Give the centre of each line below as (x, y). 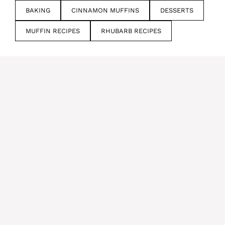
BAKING (38, 11)
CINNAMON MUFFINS (105, 11)
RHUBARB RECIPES (131, 31)
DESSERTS (177, 11)
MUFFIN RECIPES (53, 31)
